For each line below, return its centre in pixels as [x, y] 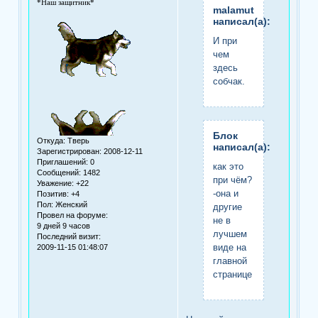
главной [230, 261]
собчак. [229, 81]
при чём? [232, 180]
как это [228, 166]
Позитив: [53, 194]
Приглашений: [63, 162]
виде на [229, 247]
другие [227, 207]
